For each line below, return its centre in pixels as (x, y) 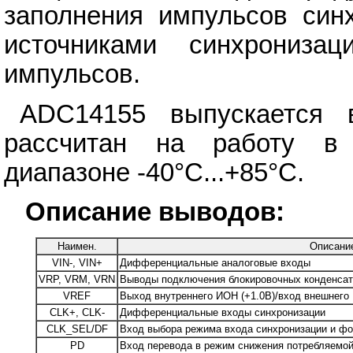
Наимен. (77, 247)
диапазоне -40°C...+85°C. (154, 172)
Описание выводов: (154, 212)
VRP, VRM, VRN (77, 280)
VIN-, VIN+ (77, 263)
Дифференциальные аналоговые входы (215, 263)
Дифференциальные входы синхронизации (223, 313)
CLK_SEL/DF (77, 329)
